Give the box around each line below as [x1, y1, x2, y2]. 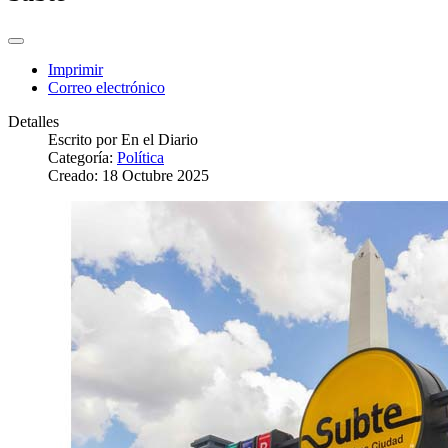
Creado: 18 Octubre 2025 [48, 166, 209, 184]
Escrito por [48, 130, 121, 148]
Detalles [8, 112, 59, 130]
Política [117, 148, 164, 166]
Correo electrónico [48, 78, 165, 96]
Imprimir [48, 60, 103, 78]
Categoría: [48, 148, 117, 166]
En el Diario [121, 130, 198, 148]
